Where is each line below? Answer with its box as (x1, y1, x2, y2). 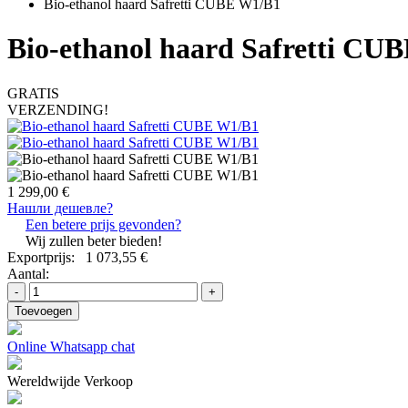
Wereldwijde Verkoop (7, 372, 133, 389)
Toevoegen (15, 303, 72, 318)
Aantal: (7, 265, 49, 281)
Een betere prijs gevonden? (25, 216, 181, 232)
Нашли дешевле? (7, 199, 113, 216)
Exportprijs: (7, 249, 82, 265)
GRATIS (7, 85, 59, 101)
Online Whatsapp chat (7, 338, 135, 354)
